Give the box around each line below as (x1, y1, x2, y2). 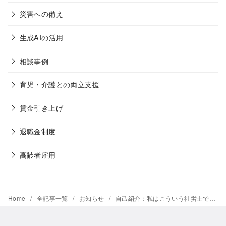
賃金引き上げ (19, 102, 63, 113)
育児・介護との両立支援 (19, 79, 99, 90)
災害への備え (19, 8, 63, 19)
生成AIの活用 (19, 32, 64, 43)
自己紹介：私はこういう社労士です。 (115, 193, 209, 202)
